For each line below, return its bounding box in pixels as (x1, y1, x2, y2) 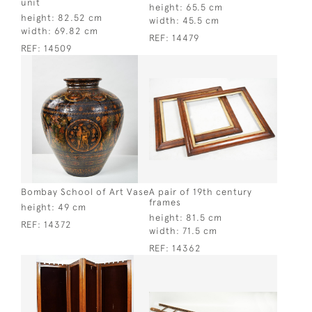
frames (149, 196, 181, 208)
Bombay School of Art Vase (21, 186, 149, 197)
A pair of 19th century (149, 186, 252, 197)
